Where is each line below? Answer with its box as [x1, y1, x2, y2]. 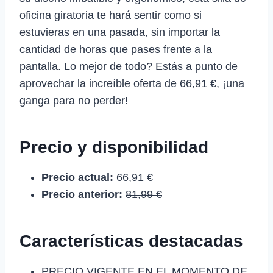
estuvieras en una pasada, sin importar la [19, 26, 220, 38]
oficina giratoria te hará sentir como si [19, 9, 202, 21]
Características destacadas [19, 231, 243, 250]
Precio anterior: [41, 188, 122, 200]
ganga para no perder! [19, 94, 128, 107]
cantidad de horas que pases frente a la [19, 43, 212, 55]
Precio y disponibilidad [19, 137, 208, 157]
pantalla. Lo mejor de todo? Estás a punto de [19, 60, 238, 73]
